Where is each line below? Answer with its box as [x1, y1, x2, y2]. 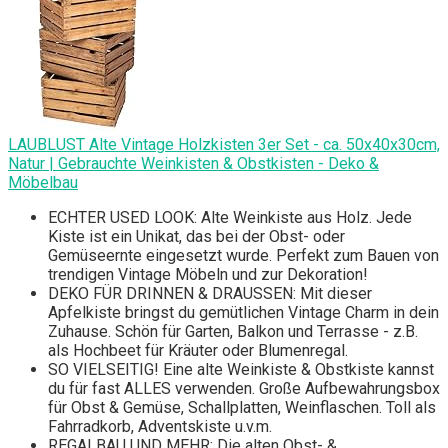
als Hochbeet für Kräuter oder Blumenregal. [48, 341, 348, 361]
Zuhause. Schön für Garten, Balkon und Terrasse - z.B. [48, 322, 418, 342]
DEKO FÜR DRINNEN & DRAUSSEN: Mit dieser [48, 284, 372, 304]
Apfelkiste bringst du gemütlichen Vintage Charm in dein [48, 303, 439, 323]
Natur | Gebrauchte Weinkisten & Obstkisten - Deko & [8, 154, 379, 174]
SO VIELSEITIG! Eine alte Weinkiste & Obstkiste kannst [48, 360, 434, 380]
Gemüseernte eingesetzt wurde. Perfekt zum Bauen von [48, 246, 439, 266]
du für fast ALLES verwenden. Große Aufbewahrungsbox [48, 379, 440, 399]
